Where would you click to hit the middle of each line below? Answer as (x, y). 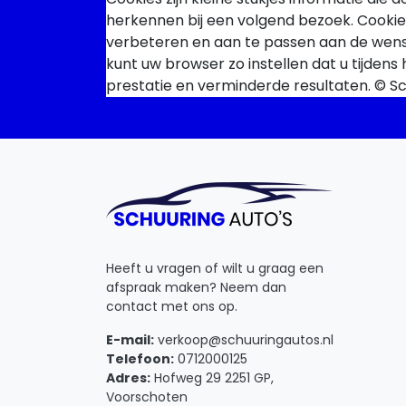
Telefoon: (140, 359)
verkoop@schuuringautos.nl (244, 340)
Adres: (128, 378)
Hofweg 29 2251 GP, (212, 378)
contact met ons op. (174, 306)
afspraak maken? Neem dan (196, 287)
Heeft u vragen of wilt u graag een (215, 268)
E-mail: (130, 340)
